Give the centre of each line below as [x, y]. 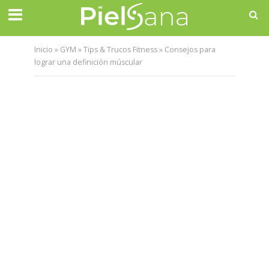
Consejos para [190, 50]
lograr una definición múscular [88, 62]
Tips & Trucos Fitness [120, 50]
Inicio [43, 50]
